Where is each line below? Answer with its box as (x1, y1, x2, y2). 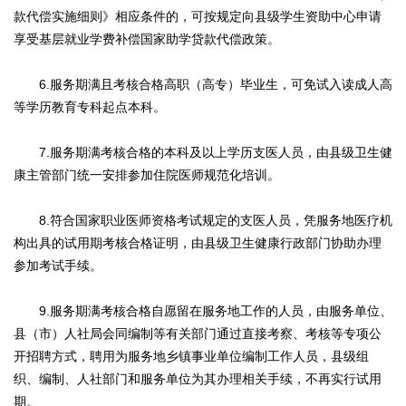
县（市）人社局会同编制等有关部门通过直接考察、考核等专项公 (14, 326, 382, 342)
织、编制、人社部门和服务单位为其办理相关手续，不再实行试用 (14, 372, 382, 387)
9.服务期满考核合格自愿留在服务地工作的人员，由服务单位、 (14, 304, 392, 319)
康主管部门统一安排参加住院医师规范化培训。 (14, 168, 280, 183)
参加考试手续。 (14, 258, 102, 274)
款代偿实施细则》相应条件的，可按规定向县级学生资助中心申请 (14, 9, 382, 24)
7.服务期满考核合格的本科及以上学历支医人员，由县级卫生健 (14, 145, 392, 160)
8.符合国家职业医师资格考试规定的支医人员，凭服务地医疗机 (14, 213, 392, 228)
